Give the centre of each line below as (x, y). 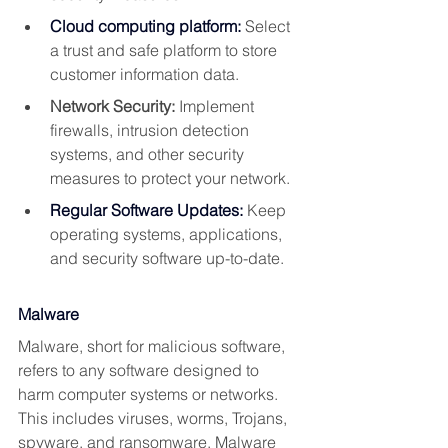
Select (267, 26)
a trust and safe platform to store (165, 50)
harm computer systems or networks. (150, 394)
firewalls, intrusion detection (151, 130)
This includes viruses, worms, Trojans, (154, 418)
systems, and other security (149, 154)
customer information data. (144, 74)
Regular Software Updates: (146, 210)
